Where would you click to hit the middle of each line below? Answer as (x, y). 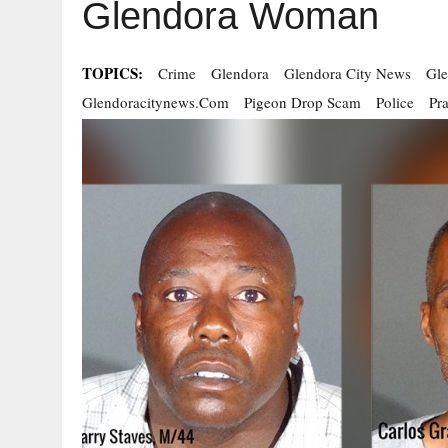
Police (395, 102)
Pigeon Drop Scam (302, 102)
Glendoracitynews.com (155, 102)
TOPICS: (112, 73)
